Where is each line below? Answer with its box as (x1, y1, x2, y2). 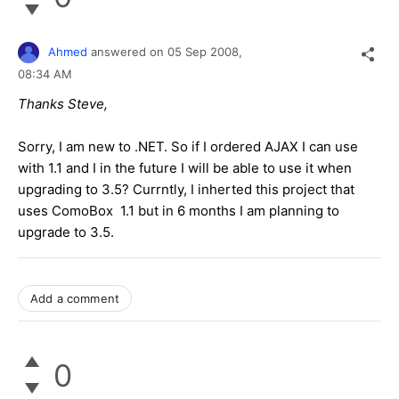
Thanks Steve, (18, 95, 108, 113)
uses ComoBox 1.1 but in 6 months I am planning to (18, 202, 339, 220)
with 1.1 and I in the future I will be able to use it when (18, 159, 352, 177)
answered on (91, 44, 167, 59)
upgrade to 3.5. (18, 224, 114, 241)
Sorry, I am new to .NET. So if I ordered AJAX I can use (18, 138, 358, 156)
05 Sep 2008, (167, 44, 246, 59)
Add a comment (30, 291, 120, 306)
